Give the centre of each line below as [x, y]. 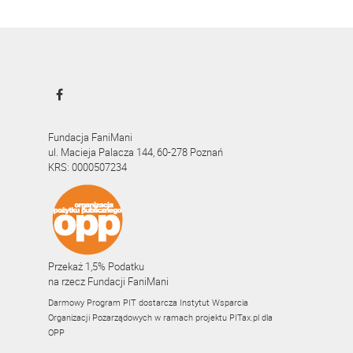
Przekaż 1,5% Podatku [96, 266]
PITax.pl [244, 317]
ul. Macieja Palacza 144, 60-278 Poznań [136, 152]
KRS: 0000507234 [87, 167]
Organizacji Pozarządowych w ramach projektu [139, 317]
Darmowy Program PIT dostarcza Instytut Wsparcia [148, 302]
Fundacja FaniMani [90, 137]
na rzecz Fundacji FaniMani [108, 281]
